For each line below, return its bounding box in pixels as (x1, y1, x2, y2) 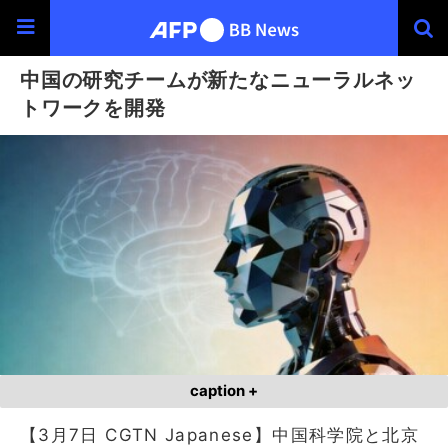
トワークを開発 (20, 95, 166, 120)
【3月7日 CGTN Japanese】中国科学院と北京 (20, 424, 420, 445)
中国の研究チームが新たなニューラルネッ (20, 67, 416, 92)
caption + (190, 381, 258, 400)
